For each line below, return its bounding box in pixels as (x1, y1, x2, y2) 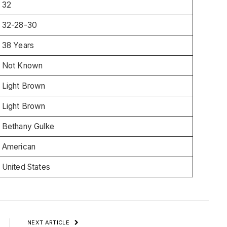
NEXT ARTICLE (27, 218, 71, 226)
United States (2, 162, 50, 172)
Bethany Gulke (2, 121, 54, 131)
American (2, 141, 36, 152)
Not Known (2, 60, 43, 70)
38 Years (2, 40, 34, 50)
